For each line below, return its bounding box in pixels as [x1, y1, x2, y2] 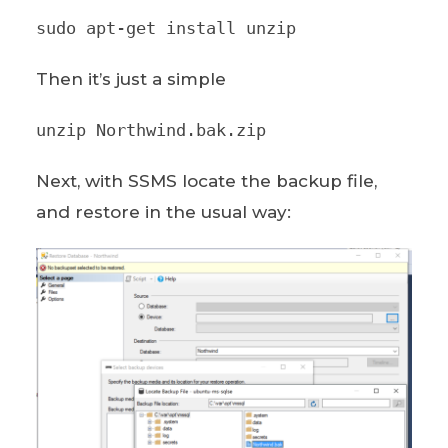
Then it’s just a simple [35, 68, 226, 89]
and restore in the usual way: [35, 201, 291, 222]
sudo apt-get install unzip [35, 17, 296, 38]
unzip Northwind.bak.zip [35, 119, 266, 140]
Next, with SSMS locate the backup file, [35, 170, 377, 191]
